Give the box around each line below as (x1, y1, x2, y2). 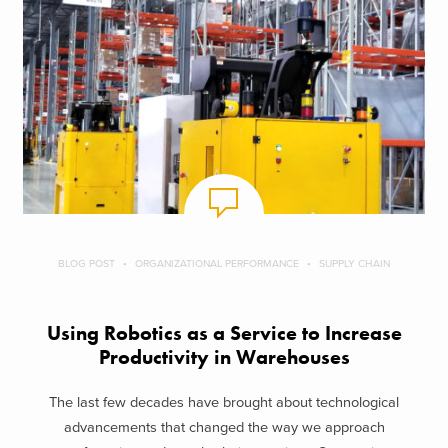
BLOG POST (58, 257, 115, 271)
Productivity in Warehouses (98, 345, 350, 371)
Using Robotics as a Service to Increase (46, 321, 402, 347)
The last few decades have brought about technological (49, 393, 399, 411)
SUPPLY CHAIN (319, 257, 390, 271)
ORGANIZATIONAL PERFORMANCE (135, 257, 299, 271)
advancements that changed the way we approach (63, 418, 385, 436)
